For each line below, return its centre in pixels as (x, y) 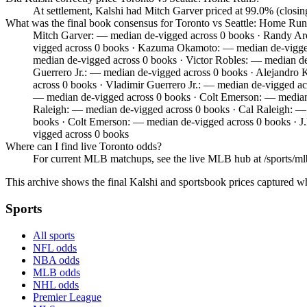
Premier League (67, 297)
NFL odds (55, 247)
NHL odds (56, 284)
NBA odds (56, 260)
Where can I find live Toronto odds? (84, 147)
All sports (54, 235)
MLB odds (57, 272)
